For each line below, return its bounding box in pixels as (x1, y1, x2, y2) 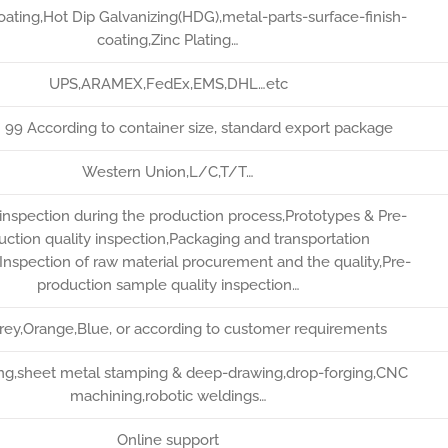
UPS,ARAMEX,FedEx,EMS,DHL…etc (48, 75, 288, 93)
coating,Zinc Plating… (97, 31, 239, 49)
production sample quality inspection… (36, 276, 300, 294)
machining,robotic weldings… (69, 387, 267, 405)
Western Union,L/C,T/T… (82, 163, 254, 181)
